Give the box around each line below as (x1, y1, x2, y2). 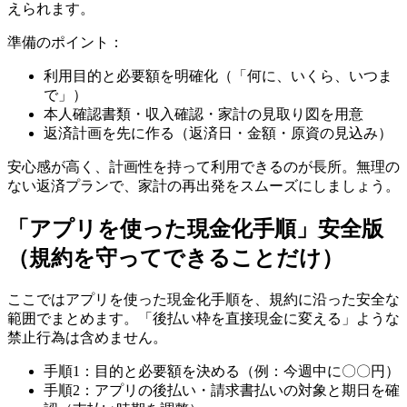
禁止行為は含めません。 (7, 330, 167, 346)
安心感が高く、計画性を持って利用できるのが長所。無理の (7, 159, 400, 175)
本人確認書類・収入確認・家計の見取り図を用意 (44, 106, 363, 123)
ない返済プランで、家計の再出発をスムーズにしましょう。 (7, 178, 400, 194)
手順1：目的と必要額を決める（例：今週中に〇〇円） (44, 363, 400, 380)
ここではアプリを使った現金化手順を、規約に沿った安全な (7, 292, 400, 308)
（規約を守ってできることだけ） (7, 246, 343, 271)
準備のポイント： (7, 35, 124, 51)
